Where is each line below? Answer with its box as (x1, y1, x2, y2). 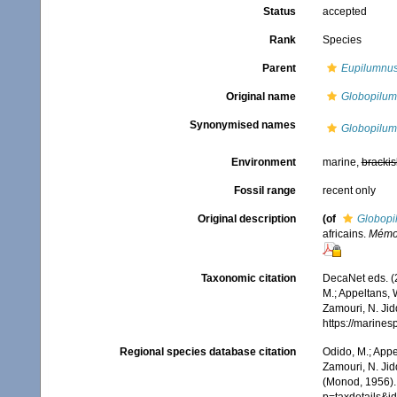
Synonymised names (189, 119, 296, 131)
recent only (322, 184, 376, 197)
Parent (261, 62, 296, 74)
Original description (197, 213, 296, 225)
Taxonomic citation (200, 272, 296, 285)
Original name (225, 90, 296, 103)
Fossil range (233, 184, 296, 197)
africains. (322, 228, 369, 240)
